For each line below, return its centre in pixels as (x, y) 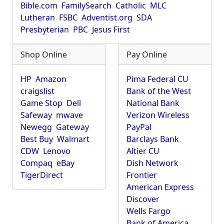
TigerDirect (42, 175)
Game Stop (41, 103)
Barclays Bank (153, 139)
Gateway (72, 127)
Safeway (36, 115)
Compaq (36, 163)
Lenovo (57, 151)
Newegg (36, 127)
